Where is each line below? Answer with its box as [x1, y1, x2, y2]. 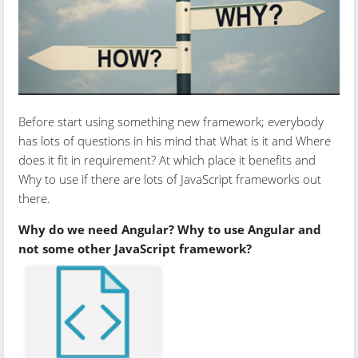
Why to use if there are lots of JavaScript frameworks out [18, 170, 322, 187]
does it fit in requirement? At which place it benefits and [18, 151, 316, 168]
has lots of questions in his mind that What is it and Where [18, 132, 332, 149]
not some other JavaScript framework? [18, 240, 253, 257]
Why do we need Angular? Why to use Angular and [18, 221, 322, 237]
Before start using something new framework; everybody [18, 113, 324, 129]
